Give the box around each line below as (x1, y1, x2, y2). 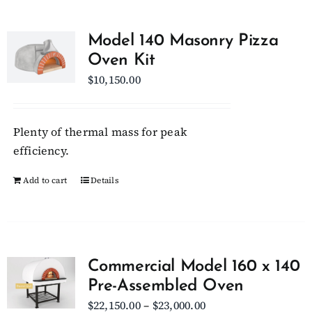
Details (91, 175, 119, 186)
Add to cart (22, 175, 68, 186)
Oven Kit (87, 52, 155, 69)
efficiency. (13, 143, 70, 158)
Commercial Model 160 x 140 (87, 258, 300, 275)
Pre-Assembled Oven (87, 278, 244, 295)
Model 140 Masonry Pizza (87, 33, 279, 49)
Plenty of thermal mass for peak (13, 124, 187, 139)
